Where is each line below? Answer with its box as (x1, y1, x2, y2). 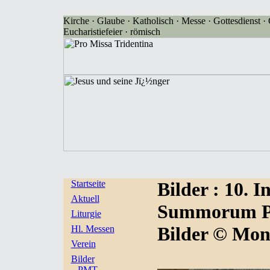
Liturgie (71, 209, 101, 219)
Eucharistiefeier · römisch (63, 27, 160, 37)
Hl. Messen (71, 224, 115, 234)
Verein (71, 239, 96, 249)
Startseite (71, 178, 105, 189)
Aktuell (71, 193, 99, 204)
